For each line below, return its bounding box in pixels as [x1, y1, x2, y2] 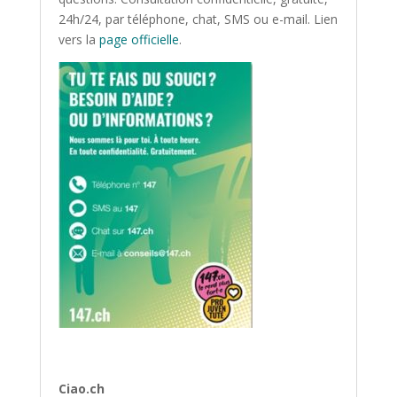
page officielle [98, 31, 179, 48]
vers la [58, 31, 99, 48]
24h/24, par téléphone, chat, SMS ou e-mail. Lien [58, 11, 338, 27]
